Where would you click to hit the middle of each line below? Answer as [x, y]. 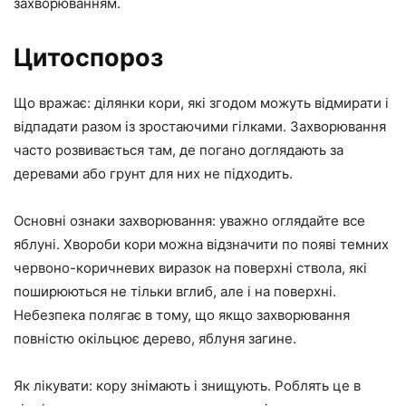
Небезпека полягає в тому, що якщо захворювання [182, 315]
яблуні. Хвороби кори [85, 245]
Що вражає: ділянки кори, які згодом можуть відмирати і [201, 103]
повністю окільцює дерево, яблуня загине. [155, 339]
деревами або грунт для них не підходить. [153, 174]
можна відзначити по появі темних [274, 245]
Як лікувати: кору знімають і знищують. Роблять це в [187, 386]
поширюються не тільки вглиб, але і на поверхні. [175, 292]
